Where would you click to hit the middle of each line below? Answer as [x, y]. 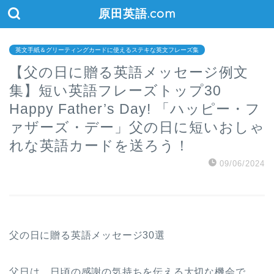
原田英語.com [137, 13]
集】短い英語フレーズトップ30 [123, 91]
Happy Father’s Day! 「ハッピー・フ [135, 109]
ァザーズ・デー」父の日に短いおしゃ [137, 127]
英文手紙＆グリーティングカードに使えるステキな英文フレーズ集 [107, 50]
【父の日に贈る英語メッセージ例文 [129, 72]
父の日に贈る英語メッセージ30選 [87, 235]
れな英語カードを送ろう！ [99, 146]
